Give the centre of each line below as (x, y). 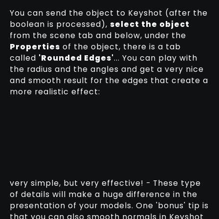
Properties (35, 47)
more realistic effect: (55, 92)
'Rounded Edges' (76, 58)
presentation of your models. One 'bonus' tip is (109, 205)
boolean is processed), (60, 24)
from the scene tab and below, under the (98, 36)
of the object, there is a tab (120, 47)
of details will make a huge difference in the (103, 194)
